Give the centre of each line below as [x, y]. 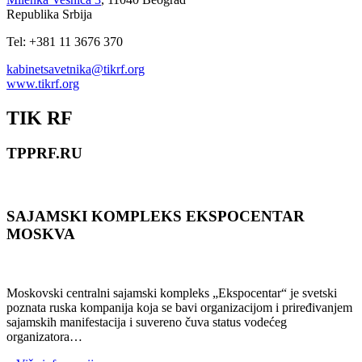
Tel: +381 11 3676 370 [65, 41]
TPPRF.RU [44, 154]
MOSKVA [41, 234]
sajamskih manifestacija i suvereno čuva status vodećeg [147, 322]
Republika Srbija [49, 14]
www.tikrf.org [43, 83]
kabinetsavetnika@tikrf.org [76, 69]
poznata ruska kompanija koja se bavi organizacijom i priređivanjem [179, 307]
